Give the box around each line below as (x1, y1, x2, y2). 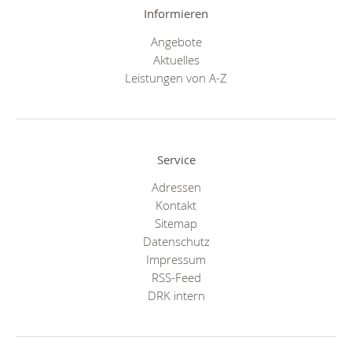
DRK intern (147, 288, 205, 304)
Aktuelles (152, 51, 200, 68)
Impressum (146, 251, 206, 268)
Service (156, 151, 196, 167)
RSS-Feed (151, 269, 201, 286)
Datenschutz (142, 233, 210, 250)
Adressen (151, 179, 201, 196)
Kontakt (156, 197, 196, 214)
